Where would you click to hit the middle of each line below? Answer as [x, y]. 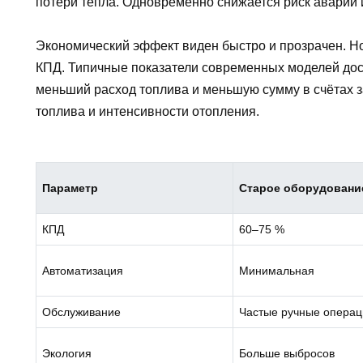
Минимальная [277, 271]
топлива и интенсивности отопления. [147, 112]
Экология [67, 354]
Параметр [70, 188]
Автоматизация [83, 271]
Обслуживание [82, 312]
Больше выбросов [287, 354]
